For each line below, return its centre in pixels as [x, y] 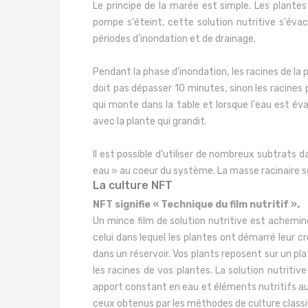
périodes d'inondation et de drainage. [174, 39]
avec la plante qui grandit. [150, 121]
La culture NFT [133, 185]
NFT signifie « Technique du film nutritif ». [196, 205]
